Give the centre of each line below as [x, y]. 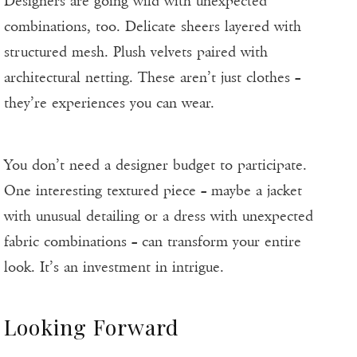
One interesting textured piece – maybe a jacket [153, 191]
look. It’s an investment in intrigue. [114, 267]
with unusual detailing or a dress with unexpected [159, 216]
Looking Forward [92, 327]
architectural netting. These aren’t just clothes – [152, 78]
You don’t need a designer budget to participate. [155, 165]
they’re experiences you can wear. [109, 103]
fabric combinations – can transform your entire [153, 242]
